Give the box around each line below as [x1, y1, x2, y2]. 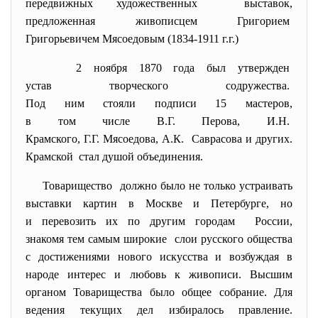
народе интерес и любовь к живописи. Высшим [26, 268, 292, 280]
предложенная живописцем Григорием [26, 15, 292, 27]
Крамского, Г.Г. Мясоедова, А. [26, 133, 174, 145]
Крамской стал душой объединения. [26, 150, 203, 163]
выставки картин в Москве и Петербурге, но [26, 197, 292, 209]
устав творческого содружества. [26, 79, 290, 92]
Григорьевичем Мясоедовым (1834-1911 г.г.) [26, 33, 238, 45]
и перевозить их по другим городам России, [26, 215, 292, 227]
